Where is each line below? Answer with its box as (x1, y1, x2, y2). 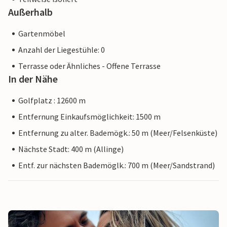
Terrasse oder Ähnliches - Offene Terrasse (18, 61, 161, 71)
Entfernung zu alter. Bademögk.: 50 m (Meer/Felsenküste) (18, 128, 217, 138)
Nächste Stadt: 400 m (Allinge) (18, 144, 124, 155)
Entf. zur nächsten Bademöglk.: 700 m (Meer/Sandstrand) (18, 160, 215, 171)
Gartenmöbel (18, 28, 65, 39)
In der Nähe (8, 72, 58, 86)
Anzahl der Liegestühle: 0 (18, 45, 105, 55)
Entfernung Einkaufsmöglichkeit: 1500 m (18, 111, 161, 122)
